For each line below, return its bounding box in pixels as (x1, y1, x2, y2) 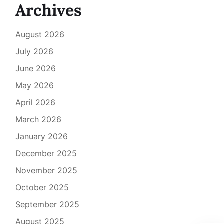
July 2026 (15, 46, 53, 57)
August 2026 (15, 29, 64, 40)
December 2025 (15, 148, 77, 159)
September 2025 (15, 199, 79, 210)
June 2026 (15, 63, 56, 74)
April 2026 (15, 97, 55, 108)
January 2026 (15, 131, 68, 142)
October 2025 (15, 182, 69, 193)
